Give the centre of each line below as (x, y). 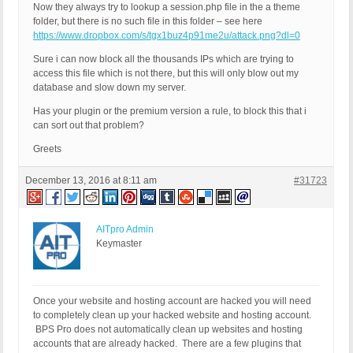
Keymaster (119, 244)
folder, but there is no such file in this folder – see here (148, 22)
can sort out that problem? (89, 126)
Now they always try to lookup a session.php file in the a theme (167, 7)
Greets (47, 149)
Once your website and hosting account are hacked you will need (172, 301)
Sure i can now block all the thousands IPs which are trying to (163, 59)
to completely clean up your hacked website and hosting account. (172, 316)
